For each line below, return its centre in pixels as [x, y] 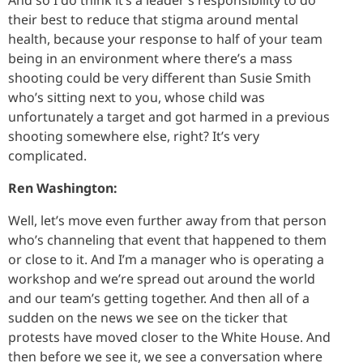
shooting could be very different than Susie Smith [160, 77]
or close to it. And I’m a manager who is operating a [166, 259]
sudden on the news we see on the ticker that [148, 317]
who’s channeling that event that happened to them [167, 239]
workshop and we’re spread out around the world [162, 278]
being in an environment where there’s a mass [150, 58]
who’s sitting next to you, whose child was [137, 97]
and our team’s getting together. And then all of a [159, 298]
